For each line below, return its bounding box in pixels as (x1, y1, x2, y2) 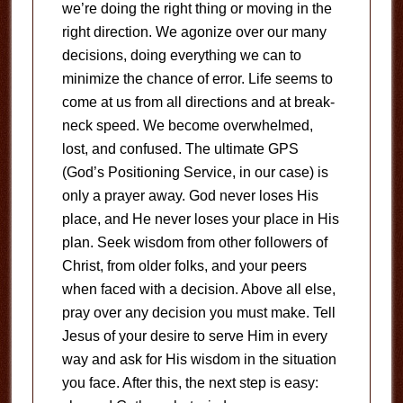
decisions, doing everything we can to (61, 48, 301, 63)
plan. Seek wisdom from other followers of (61, 235, 327, 250)
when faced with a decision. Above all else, (61, 282, 336, 297)
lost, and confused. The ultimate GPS (61, 141, 299, 157)
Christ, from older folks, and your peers (61, 258, 307, 273)
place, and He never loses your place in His (61, 211, 339, 227)
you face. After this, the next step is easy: (61, 375, 318, 390)
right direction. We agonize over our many (61, 24, 327, 40)
